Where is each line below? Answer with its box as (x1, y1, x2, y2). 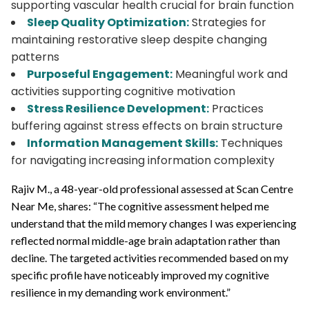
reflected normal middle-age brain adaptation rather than (11, 233, 280, 247)
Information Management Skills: (27, 134, 218, 151)
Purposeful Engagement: (27, 66, 172, 82)
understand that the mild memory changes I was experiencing (11, 216, 297, 230)
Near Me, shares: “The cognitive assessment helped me (11, 199, 269, 212)
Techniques (218, 134, 283, 151)
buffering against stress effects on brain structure (11, 117, 283, 134)
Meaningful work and (172, 66, 288, 82)
